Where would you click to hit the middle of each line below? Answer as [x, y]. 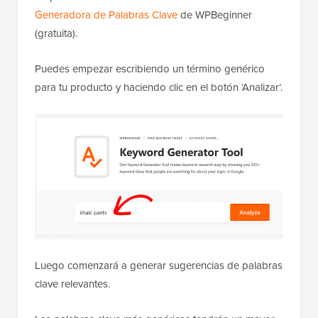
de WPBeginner [215, 14]
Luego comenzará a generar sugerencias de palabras [159, 265]
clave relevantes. [72, 284]
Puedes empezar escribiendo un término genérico [150, 68]
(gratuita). [56, 33]
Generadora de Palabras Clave [106, 14]
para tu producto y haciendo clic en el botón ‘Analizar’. [159, 87]
